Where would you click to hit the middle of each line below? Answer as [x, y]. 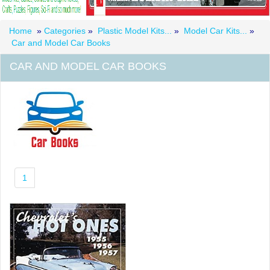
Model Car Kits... [215, 30]
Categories [66, 30]
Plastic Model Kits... [135, 30]
